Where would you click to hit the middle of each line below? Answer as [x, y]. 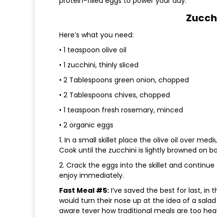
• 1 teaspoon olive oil [93, 50]
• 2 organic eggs [86, 125]
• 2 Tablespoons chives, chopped [115, 95]
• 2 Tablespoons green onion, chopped [124, 80]
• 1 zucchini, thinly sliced [99, 65]
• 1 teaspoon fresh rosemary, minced [121, 110]
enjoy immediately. [92, 176]
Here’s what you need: [96, 35]
